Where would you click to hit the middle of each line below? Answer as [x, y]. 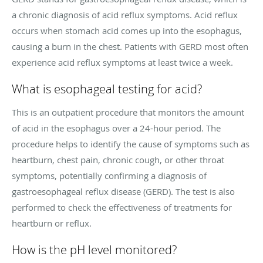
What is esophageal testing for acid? [107, 89]
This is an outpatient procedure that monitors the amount [128, 112]
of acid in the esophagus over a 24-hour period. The [116, 128]
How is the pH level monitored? [94, 249]
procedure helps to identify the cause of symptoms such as [131, 144]
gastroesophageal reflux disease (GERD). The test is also [123, 191]
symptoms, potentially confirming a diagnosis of [109, 175]
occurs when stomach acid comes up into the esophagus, [127, 30]
